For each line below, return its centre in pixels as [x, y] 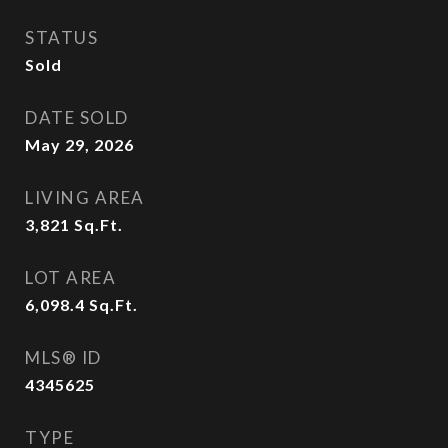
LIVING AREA [85, 197]
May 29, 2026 [79, 144]
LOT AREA [70, 277]
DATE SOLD [77, 117]
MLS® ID [63, 357]
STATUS [61, 37]
